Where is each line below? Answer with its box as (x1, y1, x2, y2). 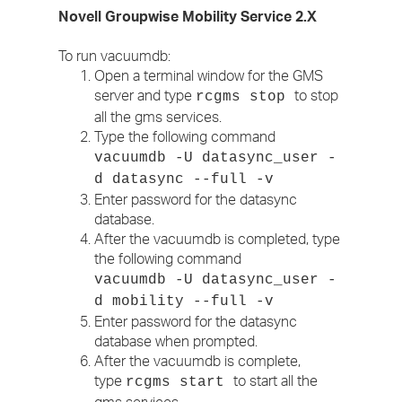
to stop (294, 86, 338, 104)
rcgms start (126, 374, 233, 390)
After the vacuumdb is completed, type (94, 230, 340, 248)
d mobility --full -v (94, 293, 274, 310)
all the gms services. (94, 108, 222, 126)
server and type (94, 86, 196, 104)
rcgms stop (196, 89, 294, 105)
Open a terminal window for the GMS (94, 66, 323, 84)
